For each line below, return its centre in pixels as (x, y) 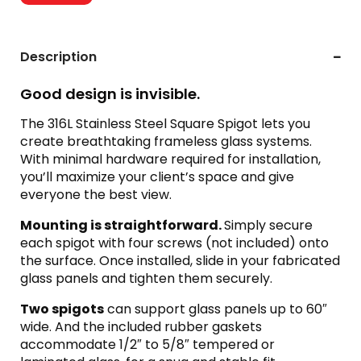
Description (58, 57)
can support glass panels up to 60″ (216, 309)
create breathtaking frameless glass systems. (166, 141)
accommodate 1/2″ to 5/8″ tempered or (147, 344)
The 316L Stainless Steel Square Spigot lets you (165, 124)
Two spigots (62, 309)
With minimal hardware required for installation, (170, 159)
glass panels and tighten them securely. (146, 278)
